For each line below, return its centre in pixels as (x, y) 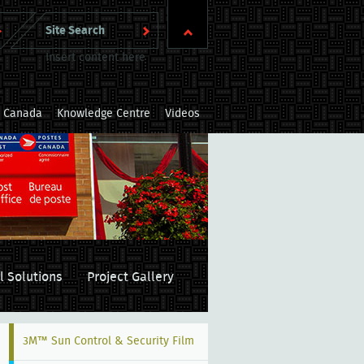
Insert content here (95, 58)
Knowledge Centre (104, 114)
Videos (182, 114)
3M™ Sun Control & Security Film (108, 342)
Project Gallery (130, 277)
